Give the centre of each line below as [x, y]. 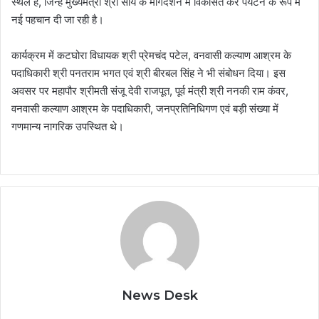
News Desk [159, 295]
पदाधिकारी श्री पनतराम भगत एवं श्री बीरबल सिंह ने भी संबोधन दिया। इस [148, 73]
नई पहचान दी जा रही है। [58, 19]
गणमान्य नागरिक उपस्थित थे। [68, 126]
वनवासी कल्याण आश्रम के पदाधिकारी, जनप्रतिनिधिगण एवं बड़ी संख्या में [145, 108]
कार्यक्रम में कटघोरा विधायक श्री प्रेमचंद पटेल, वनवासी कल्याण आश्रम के [151, 55]
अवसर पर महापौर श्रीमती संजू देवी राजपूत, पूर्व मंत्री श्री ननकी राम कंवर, [150, 90]
